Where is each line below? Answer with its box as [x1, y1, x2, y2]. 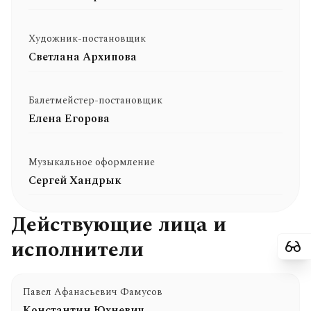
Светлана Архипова [28, 49, 137, 65]
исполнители [11, 234, 144, 266]
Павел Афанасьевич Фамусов [23, 285, 162, 299]
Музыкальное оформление [28, 155, 155, 169]
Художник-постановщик [28, 31, 146, 46]
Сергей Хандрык [28, 172, 121, 189]
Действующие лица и [11, 209, 226, 241]
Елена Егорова [28, 110, 110, 127]
